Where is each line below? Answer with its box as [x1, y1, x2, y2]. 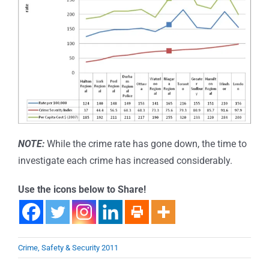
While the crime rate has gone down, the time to [44, 138, 247, 150]
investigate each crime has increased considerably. [18, 154, 232, 166]
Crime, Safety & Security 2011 [18, 243, 118, 252]
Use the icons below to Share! [18, 183, 146, 195]
